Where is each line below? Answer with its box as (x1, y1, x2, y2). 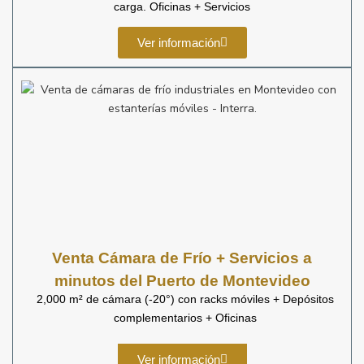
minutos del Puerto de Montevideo (54, 272, 310, 289)
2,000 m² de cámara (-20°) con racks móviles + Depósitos (37, 292, 334, 305)
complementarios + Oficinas (114, 311, 257, 324)
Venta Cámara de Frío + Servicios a (52, 249, 312, 266)
